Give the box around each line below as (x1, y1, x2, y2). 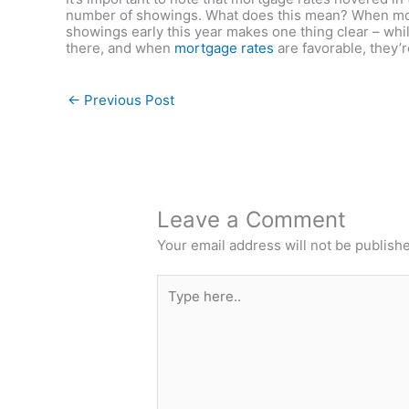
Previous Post (80, 91, 174, 110)
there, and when (66, 39, 174, 58)
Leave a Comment (157, 206, 347, 234)
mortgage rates (174, 39, 274, 58)
